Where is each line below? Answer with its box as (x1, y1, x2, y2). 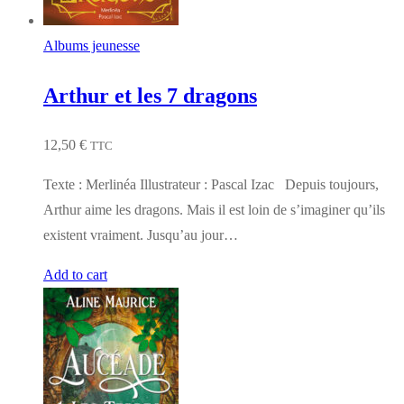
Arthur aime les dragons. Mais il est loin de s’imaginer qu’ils (43, 202, 385, 218)
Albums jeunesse (43, 38, 140, 54)
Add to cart (43, 267, 107, 283)
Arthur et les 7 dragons (43, 84, 257, 108)
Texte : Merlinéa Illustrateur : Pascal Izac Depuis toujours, (43, 177, 379, 193)
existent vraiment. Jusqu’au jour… (43, 227, 238, 243)
